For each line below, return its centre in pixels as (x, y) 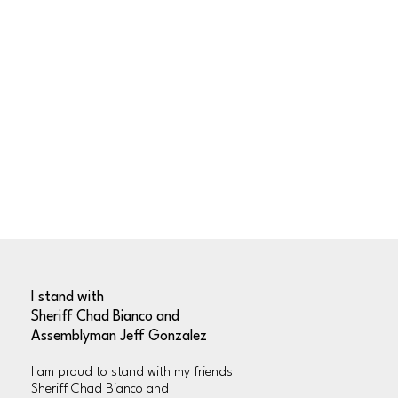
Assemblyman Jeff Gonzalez (119, 337)
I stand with (68, 298)
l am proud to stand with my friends (132, 373)
